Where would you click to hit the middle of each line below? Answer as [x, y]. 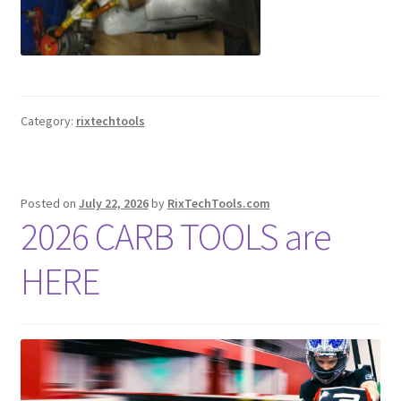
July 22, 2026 [113, 204]
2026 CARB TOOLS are [175, 237]
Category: [48, 121]
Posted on [49, 204]
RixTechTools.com [218, 204]
